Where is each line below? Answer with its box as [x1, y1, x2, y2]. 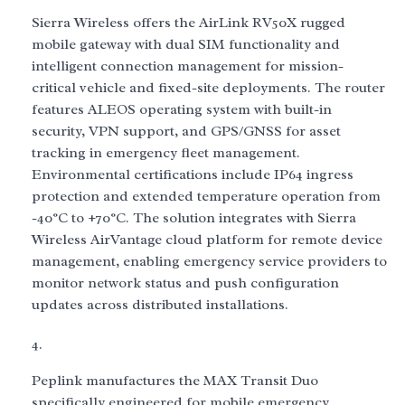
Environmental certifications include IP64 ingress [32, 165, 353, 184]
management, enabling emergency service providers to [32, 252, 387, 270]
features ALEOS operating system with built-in [32, 100, 332, 118]
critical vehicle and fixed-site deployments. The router [32, 79, 385, 97]
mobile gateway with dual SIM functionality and [32, 35, 340, 53]
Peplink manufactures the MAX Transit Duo [32, 372, 318, 390]
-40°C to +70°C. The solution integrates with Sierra [32, 209, 356, 227]
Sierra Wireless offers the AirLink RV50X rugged [32, 14, 345, 32]
